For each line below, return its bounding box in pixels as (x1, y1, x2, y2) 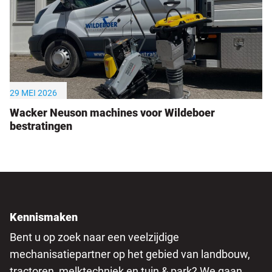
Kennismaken (10, 211, 78, 224)
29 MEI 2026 (10, 88, 57, 98)
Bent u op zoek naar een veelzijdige (10, 231, 179, 244)
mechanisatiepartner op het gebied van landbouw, (10, 248, 250, 261)
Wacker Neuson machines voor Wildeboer (10, 106, 215, 120)
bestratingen (10, 120, 72, 133)
